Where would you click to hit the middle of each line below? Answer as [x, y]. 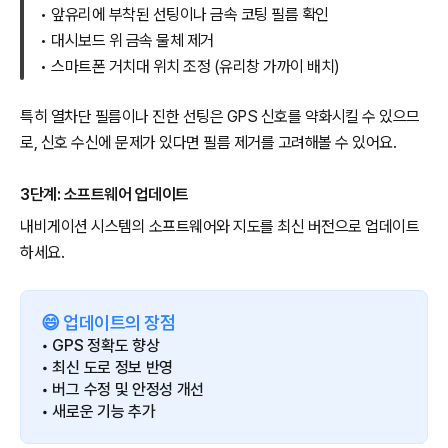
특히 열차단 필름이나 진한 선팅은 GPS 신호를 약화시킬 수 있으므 [220, 117]
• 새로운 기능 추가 [98, 412]
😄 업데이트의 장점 [108, 323]
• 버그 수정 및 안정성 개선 [123, 390]
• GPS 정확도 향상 [100, 346]
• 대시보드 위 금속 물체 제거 [127, 41]
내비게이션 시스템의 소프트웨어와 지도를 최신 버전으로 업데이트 [219, 227]
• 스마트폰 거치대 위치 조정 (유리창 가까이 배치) [190, 67]
